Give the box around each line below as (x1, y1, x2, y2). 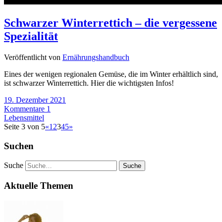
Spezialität (4, 30, 58, 43)
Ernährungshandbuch (62, 53, 129, 61)
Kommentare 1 (4, 104, 51, 113)
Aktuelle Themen (4, 180, 73, 191)
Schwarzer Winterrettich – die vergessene (4, 16, 217, 30)
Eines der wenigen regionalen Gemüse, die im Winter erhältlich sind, (4, 69, 218, 78)
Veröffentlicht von (4, 53, 62, 61)
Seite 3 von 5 (4, 122, 45, 131)
